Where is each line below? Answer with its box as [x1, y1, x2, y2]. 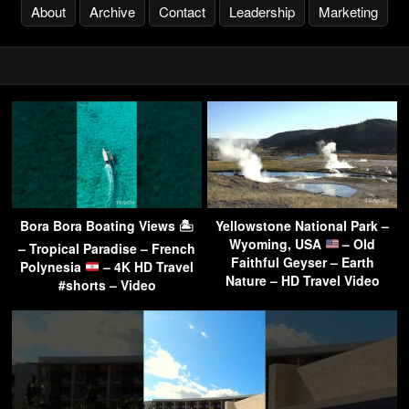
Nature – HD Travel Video [225, 270, 380, 289]
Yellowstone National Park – [215, 215, 389, 235]
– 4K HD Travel [99, 257, 194, 276]
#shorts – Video [58, 275, 156, 294]
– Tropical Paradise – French [18, 238, 195, 257]
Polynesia [20, 257, 86, 276]
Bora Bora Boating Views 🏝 [20, 215, 194, 235]
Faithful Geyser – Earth [230, 252, 374, 271]
